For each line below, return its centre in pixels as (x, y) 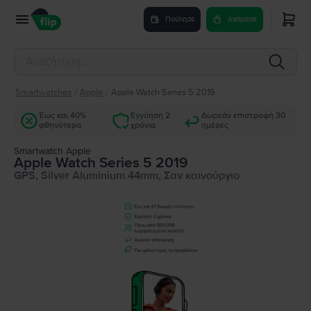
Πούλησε (180, 19)
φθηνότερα (60, 125)
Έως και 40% (62, 116)
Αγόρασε (242, 19)
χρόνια (143, 125)
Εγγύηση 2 (151, 116)
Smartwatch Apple (52, 151)
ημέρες (215, 125)
